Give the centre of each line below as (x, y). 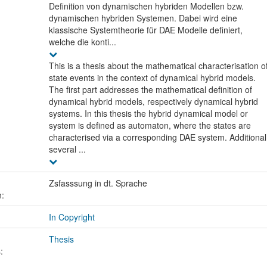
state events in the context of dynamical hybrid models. (152, 77)
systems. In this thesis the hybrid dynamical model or (148, 113)
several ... (67, 149)
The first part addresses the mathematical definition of (150, 89)
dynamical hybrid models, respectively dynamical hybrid (153, 101)
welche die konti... (82, 41)
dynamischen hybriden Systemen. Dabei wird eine (143, 18)
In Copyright (72, 217)
